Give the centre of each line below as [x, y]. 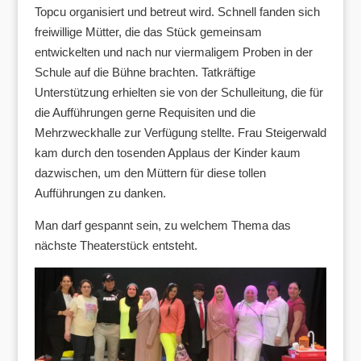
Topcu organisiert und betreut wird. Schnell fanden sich [177, 11]
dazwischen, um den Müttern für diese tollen [150, 172]
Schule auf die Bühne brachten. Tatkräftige [145, 72]
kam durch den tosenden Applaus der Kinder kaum [167, 152]
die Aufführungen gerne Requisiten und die [145, 112]
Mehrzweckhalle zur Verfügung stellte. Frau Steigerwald [180, 132]
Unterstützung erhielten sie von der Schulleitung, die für [178, 92]
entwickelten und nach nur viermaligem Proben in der [173, 52]
